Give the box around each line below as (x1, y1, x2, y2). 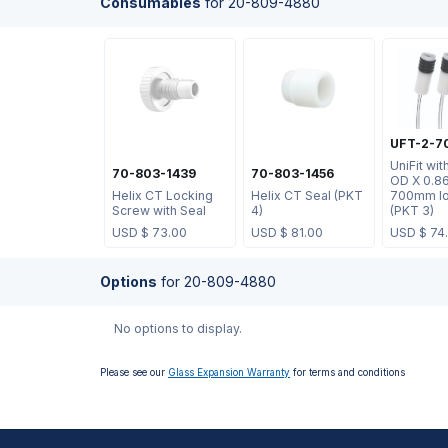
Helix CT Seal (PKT (250, 187, 363, 203)
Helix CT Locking (111, 187, 213, 203)
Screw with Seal (111, 202, 206, 218)
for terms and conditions (290, 367, 405, 379)
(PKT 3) (389, 202, 434, 218)
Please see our (100, 367, 168, 379)
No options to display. (114, 321, 242, 337)
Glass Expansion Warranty (168, 367, 290, 379)
